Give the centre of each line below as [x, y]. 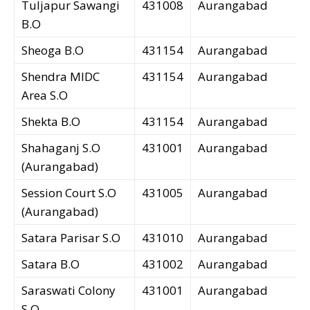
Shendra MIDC [61, 77]
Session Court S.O [69, 193]
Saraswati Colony [69, 291]
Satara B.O [51, 264]
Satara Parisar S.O [71, 238]
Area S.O [45, 95]
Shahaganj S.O [61, 148]
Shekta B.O [51, 122]
